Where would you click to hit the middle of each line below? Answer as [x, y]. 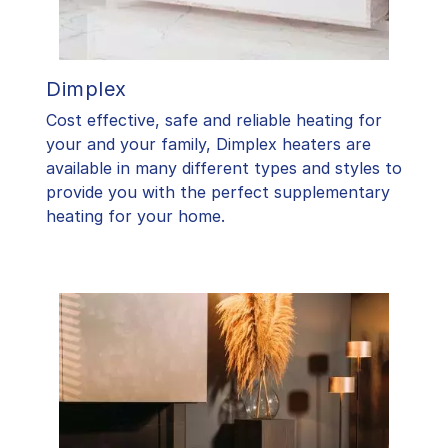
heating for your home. [135, 216]
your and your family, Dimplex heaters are [208, 144]
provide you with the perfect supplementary [218, 192]
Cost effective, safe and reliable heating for [214, 120]
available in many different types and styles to [224, 168]
